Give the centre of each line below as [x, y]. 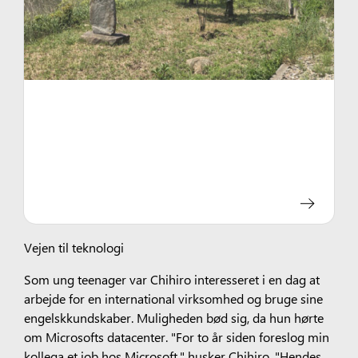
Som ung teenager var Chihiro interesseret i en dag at [171, 279]
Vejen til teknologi [74, 247]
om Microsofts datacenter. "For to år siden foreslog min [176, 337]
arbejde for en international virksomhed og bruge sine [173, 298]
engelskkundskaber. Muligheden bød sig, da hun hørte [173, 318]
